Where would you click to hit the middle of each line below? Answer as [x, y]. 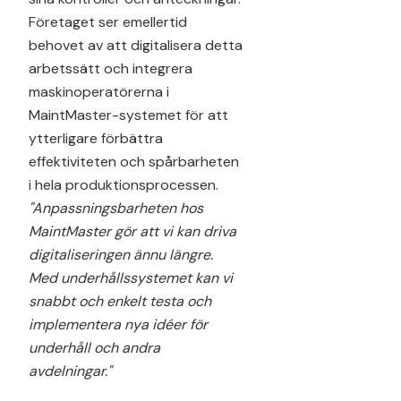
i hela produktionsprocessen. [124, 184]
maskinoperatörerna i [99, 91]
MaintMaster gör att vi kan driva [132, 231]
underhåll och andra [94, 347]
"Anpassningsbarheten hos [116, 208]
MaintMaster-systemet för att [128, 115]
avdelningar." [70, 371]
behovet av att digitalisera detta [136, 45]
